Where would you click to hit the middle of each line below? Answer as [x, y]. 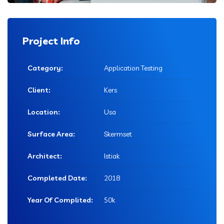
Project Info [51, 41]
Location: [44, 112]
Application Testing [132, 68]
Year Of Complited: [60, 200]
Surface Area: [51, 134]
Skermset [117, 134]
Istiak [111, 156]
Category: [45, 68]
